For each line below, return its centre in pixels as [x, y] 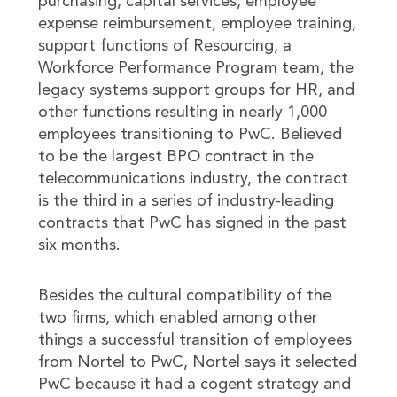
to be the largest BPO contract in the [175, 157]
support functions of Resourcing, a [164, 46]
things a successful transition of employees [195, 340]
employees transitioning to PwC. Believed [190, 135]
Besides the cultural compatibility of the [184, 296]
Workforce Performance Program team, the [195, 68]
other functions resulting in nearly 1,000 [182, 113]
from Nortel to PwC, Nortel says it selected [197, 362]
